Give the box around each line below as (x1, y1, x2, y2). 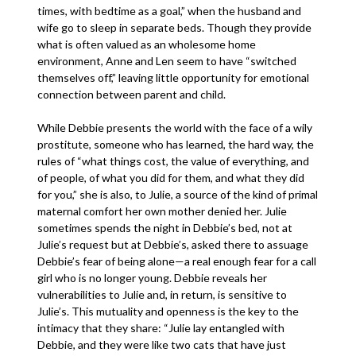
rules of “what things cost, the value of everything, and (37, 154, 310, 168)
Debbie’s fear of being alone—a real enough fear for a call (37, 254, 317, 268)
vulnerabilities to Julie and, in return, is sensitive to (37, 288, 288, 301)
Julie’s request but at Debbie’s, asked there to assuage (37, 238, 309, 251)
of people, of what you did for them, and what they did (37, 171, 305, 184)
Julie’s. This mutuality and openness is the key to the (37, 304, 300, 318)
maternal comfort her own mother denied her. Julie (37, 204, 288, 218)
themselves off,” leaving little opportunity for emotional (37, 71, 310, 84)
